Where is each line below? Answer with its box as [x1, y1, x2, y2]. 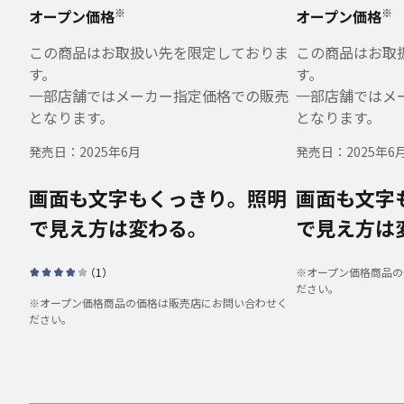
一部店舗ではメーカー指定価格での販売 [29, 85, 289, 106]
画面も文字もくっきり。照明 [29, 183, 287, 212]
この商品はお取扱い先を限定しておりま [29, 41, 289, 63]
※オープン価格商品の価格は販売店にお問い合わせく [29, 295, 288, 310]
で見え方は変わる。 [29, 213, 207, 242]
